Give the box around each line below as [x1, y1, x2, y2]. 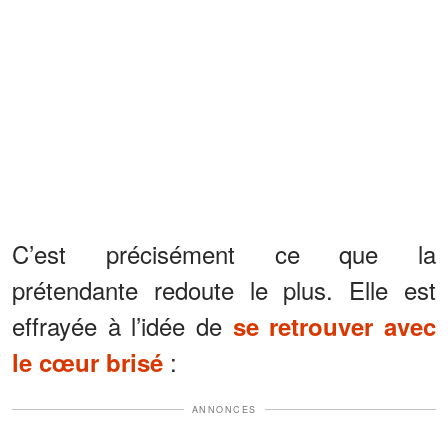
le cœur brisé [12, 344, 163, 379]
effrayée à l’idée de [12, 307, 233, 343]
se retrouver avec [232, 308, 437, 343]
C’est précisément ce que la [12, 235, 436, 271]
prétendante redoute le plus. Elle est [12, 271, 436, 307]
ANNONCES [191, 402, 257, 416]
